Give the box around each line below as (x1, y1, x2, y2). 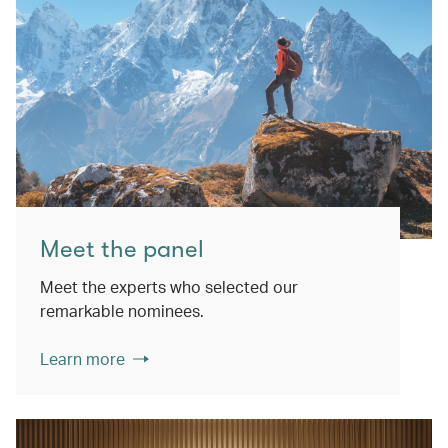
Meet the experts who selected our (40, 276, 298, 297)
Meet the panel (40, 235, 204, 263)
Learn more (40, 348, 125, 369)
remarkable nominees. (40, 300, 204, 321)
